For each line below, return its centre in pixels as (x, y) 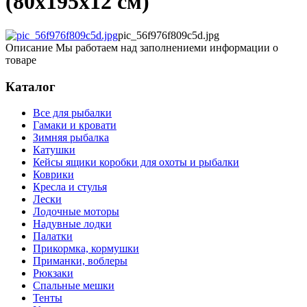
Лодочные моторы (76, 212)
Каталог (30, 86)
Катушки (54, 150)
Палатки (53, 236)
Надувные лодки (72, 224)
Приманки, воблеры (80, 261)
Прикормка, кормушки (86, 249)
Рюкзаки (53, 273)
